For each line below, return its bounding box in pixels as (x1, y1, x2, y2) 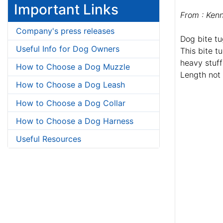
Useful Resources (16, 134, 81, 144)
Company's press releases (16, 25, 114, 36)
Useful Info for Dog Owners (16, 44, 119, 54)
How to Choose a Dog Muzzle (16, 62, 130, 72)
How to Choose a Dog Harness (16, 115, 133, 126)
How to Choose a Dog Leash (16, 80, 125, 90)
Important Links (14, 1, 118, 18)
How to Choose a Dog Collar (16, 98, 125, 108)
